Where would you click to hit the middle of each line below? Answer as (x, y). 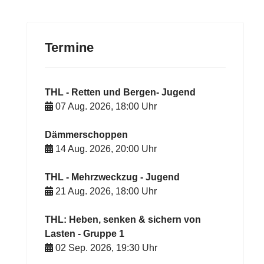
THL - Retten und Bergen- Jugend (121, 93)
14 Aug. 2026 (83, 149)
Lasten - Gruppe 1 (85, 234)
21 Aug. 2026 (83, 192)
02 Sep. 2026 (84, 248)
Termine (69, 48)
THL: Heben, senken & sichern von (123, 220)
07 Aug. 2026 (83, 107)
